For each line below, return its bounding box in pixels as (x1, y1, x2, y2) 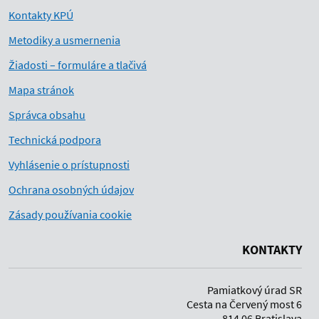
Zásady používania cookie (9, 207, 132, 221)
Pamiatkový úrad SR (207, 283, 302, 297)
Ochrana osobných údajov (9, 182, 134, 197)
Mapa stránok (9, 83, 74, 97)
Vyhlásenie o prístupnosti (9, 157, 130, 172)
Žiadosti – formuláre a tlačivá (9, 58, 147, 72)
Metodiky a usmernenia (9, 33, 120, 47)
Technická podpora (9, 132, 101, 147)
